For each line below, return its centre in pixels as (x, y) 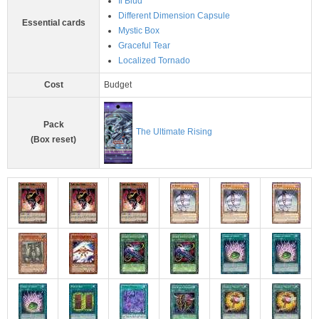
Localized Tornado (154, 60)
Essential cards (53, 22)
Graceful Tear (144, 45)
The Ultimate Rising (174, 132)
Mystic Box (139, 30)
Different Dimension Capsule (174, 15)
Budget (118, 84)
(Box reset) (53, 139)
